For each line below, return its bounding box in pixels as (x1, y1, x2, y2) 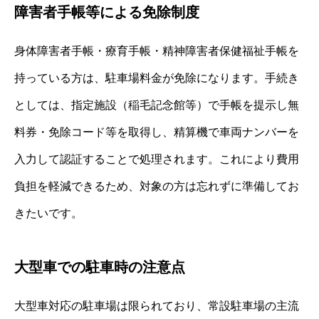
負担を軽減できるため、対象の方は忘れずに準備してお (14, 179, 299, 192)
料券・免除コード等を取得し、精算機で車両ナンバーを (14, 125, 299, 138)
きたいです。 (14, 206, 83, 219)
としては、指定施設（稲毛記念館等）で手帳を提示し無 (14, 98, 299, 111)
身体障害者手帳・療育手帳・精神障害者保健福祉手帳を (14, 44, 299, 57)
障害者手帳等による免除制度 (14, 4, 199, 20)
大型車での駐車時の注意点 (14, 258, 185, 275)
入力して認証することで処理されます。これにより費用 (14, 152, 299, 165)
